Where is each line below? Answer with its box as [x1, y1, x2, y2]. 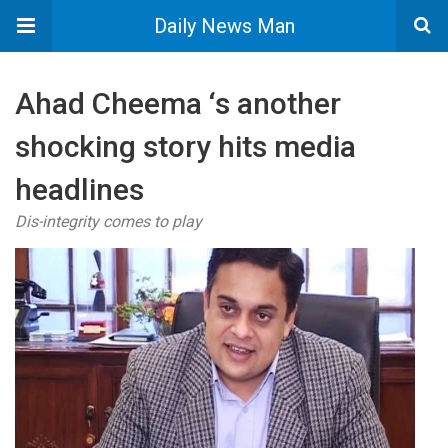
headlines [15, 172, 144, 207]
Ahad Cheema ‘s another [15, 86, 341, 121]
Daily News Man [153, 14, 295, 38]
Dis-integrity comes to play [15, 212, 202, 231]
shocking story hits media [15, 129, 356, 164]
